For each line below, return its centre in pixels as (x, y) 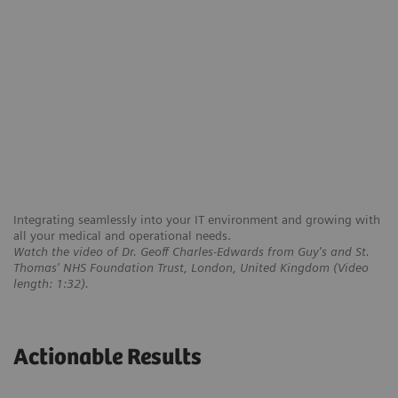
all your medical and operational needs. (122, 236)
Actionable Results (107, 358)
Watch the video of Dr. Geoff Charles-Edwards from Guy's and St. (191, 252)
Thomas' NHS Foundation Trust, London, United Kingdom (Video (191, 268)
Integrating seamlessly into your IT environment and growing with (197, 220)
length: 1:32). (51, 284)
